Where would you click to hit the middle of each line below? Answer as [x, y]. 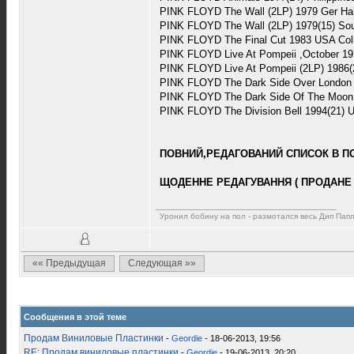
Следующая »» [162, 263]
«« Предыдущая [69, 263]
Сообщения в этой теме [75, 317]
